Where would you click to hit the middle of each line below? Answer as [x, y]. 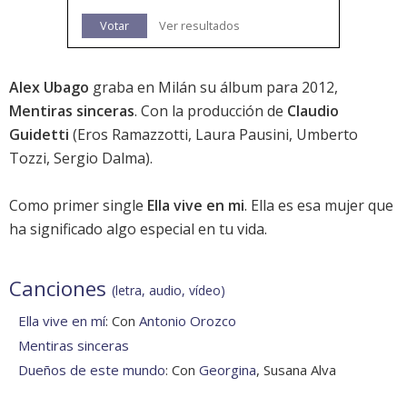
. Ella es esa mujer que [319, 205]
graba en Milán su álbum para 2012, [213, 87]
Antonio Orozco [188, 320]
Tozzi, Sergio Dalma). [81, 158]
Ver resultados [199, 25]
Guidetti [39, 134]
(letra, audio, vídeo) [169, 290]
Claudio [313, 110]
